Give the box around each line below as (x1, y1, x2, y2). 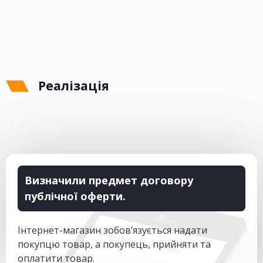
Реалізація (38, 77, 109, 94)
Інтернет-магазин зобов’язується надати (18, 224, 207, 237)
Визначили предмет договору (25, 173, 193, 187)
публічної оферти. (25, 189, 126, 203)
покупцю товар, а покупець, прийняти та (18, 238, 211, 251)
